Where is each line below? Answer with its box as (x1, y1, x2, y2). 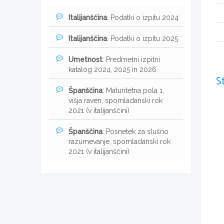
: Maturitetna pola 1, (102, 86, 164, 94)
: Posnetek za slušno (102, 127, 168, 135)
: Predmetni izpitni (102, 55, 160, 63)
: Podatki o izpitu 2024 (107, 13, 178, 21)
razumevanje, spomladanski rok (68, 137, 170, 145)
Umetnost (68, 55, 102, 63)
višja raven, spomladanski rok (68, 96, 162, 104)
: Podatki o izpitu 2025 (107, 34, 178, 42)
